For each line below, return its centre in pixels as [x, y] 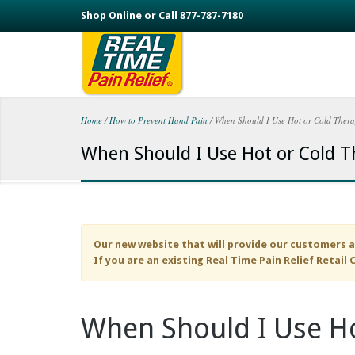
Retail [332, 260]
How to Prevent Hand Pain [158, 120]
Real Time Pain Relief [260, 260]
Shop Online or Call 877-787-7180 [162, 15]
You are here [149, 141]
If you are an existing [150, 260]
